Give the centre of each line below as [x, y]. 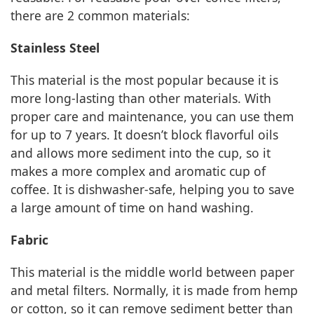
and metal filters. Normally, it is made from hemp [154, 291]
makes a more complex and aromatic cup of [138, 171]
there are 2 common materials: [100, 16]
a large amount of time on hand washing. [132, 208]
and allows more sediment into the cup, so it [141, 153]
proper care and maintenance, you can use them [152, 117]
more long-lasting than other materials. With [141, 98]
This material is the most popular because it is [144, 80]
